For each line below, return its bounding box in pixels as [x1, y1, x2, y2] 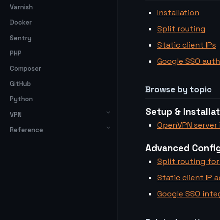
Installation [157, 7, 199, 18]
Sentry [10, 33, 31, 42]
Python [10, 95, 33, 104]
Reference [10, 125, 43, 134]
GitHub [10, 80, 31, 88]
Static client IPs [157, 40, 216, 50]
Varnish [10, 3, 33, 12]
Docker [10, 18, 32, 27]
